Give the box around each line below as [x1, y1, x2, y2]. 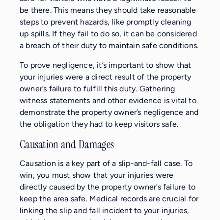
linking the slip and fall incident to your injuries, [20, 206, 190, 215]
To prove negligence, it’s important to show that [20, 60, 192, 70]
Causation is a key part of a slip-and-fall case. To [20, 159, 193, 168]
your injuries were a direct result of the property [20, 72, 192, 82]
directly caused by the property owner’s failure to [20, 182, 196, 192]
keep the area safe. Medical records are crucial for [20, 194, 199, 203]
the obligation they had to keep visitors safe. [20, 119, 179, 129]
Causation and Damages [20, 137, 114, 152]
